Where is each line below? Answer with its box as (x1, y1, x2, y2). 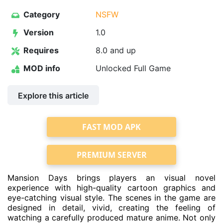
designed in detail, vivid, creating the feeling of (7, 203, 216, 213)
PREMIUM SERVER (76, 149, 147, 160)
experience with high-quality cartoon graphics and (7, 183, 216, 193)
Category (21, 9, 60, 19)
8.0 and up (96, 45, 136, 55)
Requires (21, 45, 59, 55)
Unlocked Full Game (96, 63, 171, 73)
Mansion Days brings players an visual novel (7, 173, 216, 183)
